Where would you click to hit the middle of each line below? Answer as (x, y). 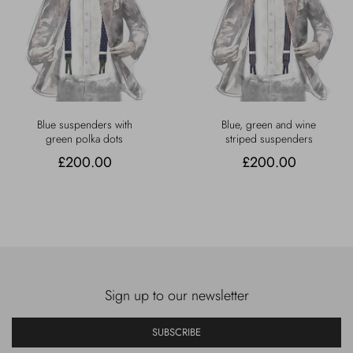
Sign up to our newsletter (176, 296)
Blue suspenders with (84, 125)
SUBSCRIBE (176, 333)
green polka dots (84, 139)
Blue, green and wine (269, 125)
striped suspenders (269, 139)
